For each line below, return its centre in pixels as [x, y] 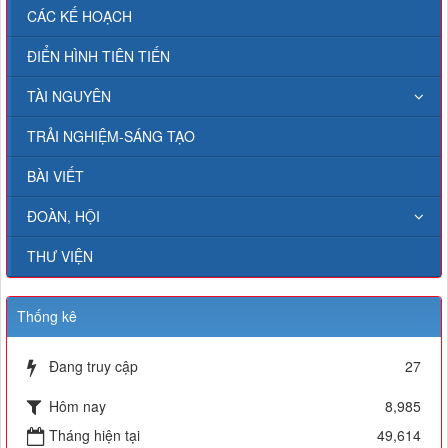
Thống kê [47, 315]
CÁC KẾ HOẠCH [79, 15]
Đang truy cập [93, 365]
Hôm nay [77, 405]
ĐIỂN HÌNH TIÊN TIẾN [98, 55]
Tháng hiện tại [94, 434]
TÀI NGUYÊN [69, 95]
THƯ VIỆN [60, 255]
